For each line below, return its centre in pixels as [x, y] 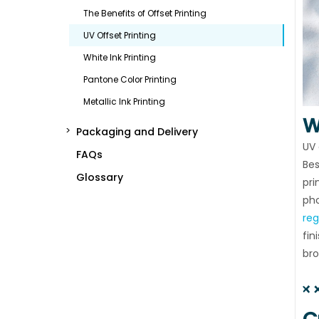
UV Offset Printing [120, 35]
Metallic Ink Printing [124, 101]
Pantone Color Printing [130, 79]
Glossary [100, 177]
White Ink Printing [120, 57]
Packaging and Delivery [137, 131]
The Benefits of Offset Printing [145, 13]
